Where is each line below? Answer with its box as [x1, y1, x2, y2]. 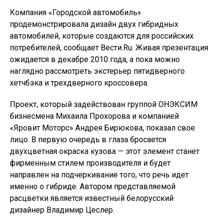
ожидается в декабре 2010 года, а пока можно [10, 55, 180, 64]
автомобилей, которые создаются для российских [10, 31, 194, 41]
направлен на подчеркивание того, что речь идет [10, 170, 189, 179]
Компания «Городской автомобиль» [10, 8, 141, 17]
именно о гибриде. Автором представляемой [10, 182, 175, 191]
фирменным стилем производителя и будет [10, 158, 171, 168]
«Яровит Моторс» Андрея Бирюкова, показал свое [10, 123, 195, 132]
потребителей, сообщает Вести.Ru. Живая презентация [10, 43, 208, 52]
